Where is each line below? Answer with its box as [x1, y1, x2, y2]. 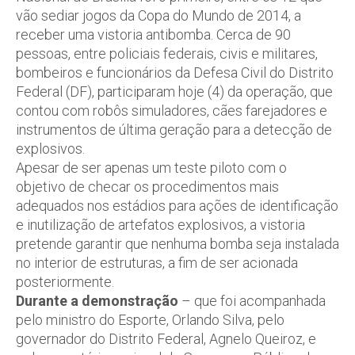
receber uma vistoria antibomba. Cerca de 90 [16, 26, 291, 43]
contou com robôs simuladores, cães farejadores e [16, 102, 327, 119]
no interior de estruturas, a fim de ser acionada [16, 254, 298, 271]
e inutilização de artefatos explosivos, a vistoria [16, 216, 305, 233]
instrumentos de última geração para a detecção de [16, 121, 332, 138]
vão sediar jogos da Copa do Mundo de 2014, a [16, 7, 301, 24]
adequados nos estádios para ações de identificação [16, 197, 338, 214]
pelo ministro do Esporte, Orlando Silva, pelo [16, 311, 284, 328]
